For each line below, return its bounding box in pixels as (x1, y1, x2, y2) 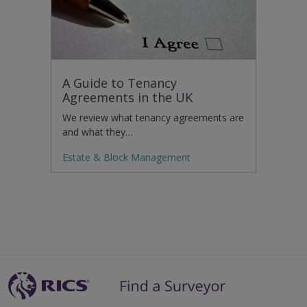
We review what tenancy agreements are (62, 111, 244, 125)
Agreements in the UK (62, 89, 193, 106)
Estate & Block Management (62, 150, 191, 164)
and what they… (62, 125, 133, 139)
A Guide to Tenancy (62, 75, 177, 92)
